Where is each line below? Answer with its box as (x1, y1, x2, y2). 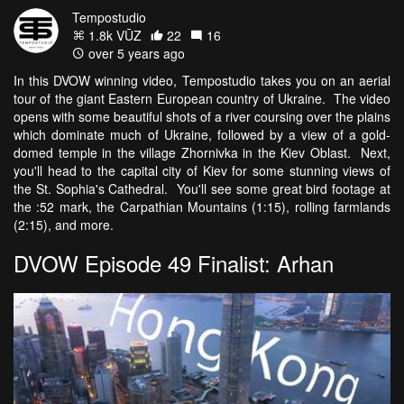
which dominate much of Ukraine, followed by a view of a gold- (14, 125, 390, 144)
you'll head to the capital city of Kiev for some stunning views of (14, 161, 390, 180)
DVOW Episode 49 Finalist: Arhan (14, 247, 334, 280)
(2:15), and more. (14, 216, 117, 234)
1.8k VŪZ (85, 26, 142, 45)
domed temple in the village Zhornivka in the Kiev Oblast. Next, (14, 143, 390, 162)
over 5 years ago (85, 44, 185, 63)
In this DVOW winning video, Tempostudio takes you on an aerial (14, 71, 390, 90)
